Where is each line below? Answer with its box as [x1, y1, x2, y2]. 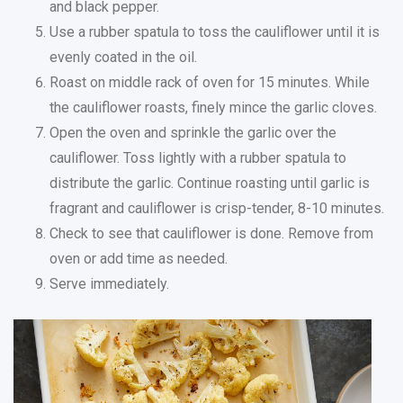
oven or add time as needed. [49, 250, 228, 267]
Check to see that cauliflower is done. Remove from [49, 225, 373, 242]
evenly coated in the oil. [49, 49, 197, 66]
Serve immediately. [49, 275, 169, 292]
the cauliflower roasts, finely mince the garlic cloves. [49, 99, 377, 116]
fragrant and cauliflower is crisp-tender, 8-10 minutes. [49, 200, 384, 217]
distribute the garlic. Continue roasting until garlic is [49, 175, 370, 192]
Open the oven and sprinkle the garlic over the [49, 124, 336, 141]
